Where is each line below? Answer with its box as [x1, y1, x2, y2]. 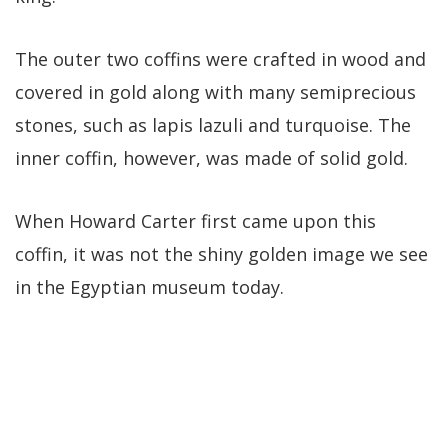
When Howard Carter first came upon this [15, 208, 376, 233]
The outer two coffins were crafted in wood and [15, 46, 426, 71]
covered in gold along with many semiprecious [15, 79, 416, 104]
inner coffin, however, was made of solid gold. [15, 145, 408, 170]
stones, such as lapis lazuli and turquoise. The [15, 112, 411, 137]
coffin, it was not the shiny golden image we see [15, 241, 428, 266]
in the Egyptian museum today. [15, 274, 284, 299]
